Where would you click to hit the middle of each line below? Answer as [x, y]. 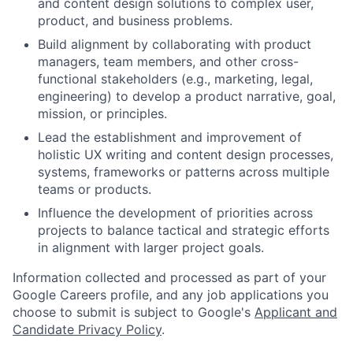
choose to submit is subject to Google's [134, 312]
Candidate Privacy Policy [87, 329]
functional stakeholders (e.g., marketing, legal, [175, 78]
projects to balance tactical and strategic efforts [184, 230]
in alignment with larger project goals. [151, 247]
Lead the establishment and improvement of [170, 137]
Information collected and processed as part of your [169, 277]
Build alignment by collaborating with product [175, 44]
